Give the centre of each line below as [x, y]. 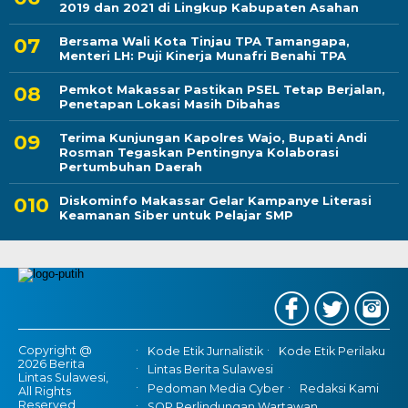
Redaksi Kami [339, 388]
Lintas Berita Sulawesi [210, 370]
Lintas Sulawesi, [63, 378]
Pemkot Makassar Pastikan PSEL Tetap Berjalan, [222, 90]
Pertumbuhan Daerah [131, 167]
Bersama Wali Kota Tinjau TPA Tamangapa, [204, 41]
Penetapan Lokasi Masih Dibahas [170, 104]
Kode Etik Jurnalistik [205, 352]
